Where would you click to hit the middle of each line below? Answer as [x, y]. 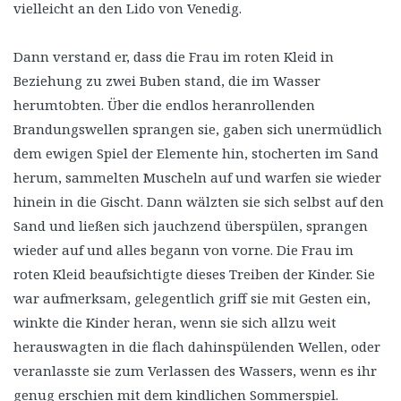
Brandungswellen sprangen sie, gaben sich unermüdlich [198, 128]
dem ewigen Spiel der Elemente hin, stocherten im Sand [196, 153]
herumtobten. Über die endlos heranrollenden [164, 104]
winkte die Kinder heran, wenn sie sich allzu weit [175, 322]
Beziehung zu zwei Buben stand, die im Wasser [167, 80]
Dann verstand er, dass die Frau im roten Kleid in [174, 56]
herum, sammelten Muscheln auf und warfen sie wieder [197, 177]
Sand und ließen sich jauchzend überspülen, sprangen [191, 225]
